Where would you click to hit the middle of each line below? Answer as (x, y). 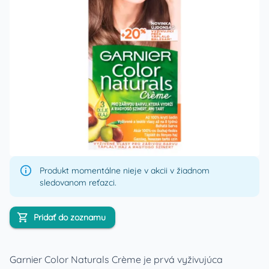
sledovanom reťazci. (78, 183)
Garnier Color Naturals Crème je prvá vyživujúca (116, 259)
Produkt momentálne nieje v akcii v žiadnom (125, 171)
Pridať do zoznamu (70, 217)
